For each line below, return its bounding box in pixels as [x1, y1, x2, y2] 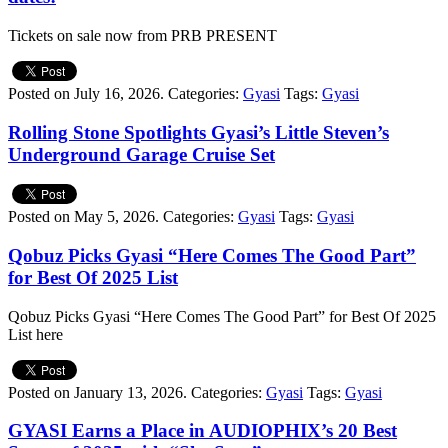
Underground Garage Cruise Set [8, 143, 275, 165]
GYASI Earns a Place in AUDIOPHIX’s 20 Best [8, 420, 397, 442]
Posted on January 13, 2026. [8, 383, 187, 401]
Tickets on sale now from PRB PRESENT [8, 26, 277, 44]
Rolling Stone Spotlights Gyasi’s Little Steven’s [8, 121, 389, 143]
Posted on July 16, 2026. [8, 84, 164, 102]
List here [8, 325, 63, 343]
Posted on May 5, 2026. [8, 208, 159, 226]
